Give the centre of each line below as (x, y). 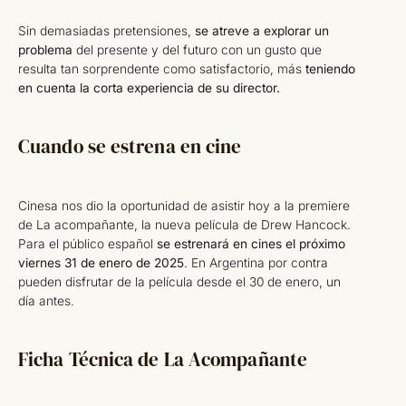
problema (45, 50)
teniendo (329, 69)
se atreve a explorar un (260, 31)
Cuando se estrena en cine (130, 147)
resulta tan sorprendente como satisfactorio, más (160, 69)
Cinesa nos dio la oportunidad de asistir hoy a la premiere (184, 205)
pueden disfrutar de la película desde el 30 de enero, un (179, 281)
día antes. (46, 300)
